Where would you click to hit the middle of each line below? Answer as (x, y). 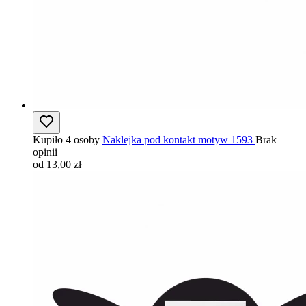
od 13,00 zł (57, 164)
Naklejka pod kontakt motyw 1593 (178, 140)
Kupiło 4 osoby (66, 140)
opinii (45, 152)
